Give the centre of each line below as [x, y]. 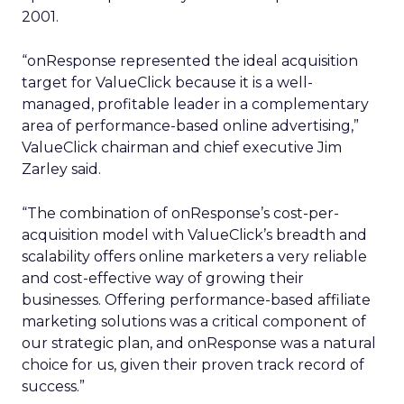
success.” [53, 386]
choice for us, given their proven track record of [193, 365]
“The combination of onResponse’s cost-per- [180, 213]
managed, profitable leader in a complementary [195, 104]
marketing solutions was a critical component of [194, 321]
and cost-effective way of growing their [163, 278]
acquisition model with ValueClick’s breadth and [194, 235]
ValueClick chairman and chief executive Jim [182, 147]
